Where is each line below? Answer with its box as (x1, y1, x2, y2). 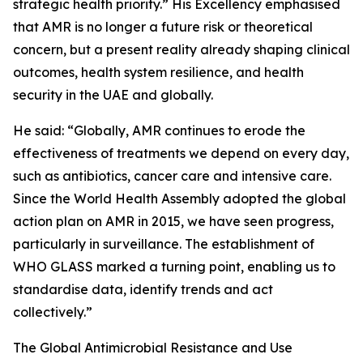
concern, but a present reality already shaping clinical (13, 41, 350, 58)
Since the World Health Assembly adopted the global (13, 190, 346, 207)
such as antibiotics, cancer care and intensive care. (13, 168, 331, 185)
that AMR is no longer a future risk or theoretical (13, 19, 313, 36)
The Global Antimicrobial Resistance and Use (13, 340, 293, 357)
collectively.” (13, 304, 92, 321)
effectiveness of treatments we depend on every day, (13, 145, 349, 162)
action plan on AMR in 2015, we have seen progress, (13, 213, 334, 230)
